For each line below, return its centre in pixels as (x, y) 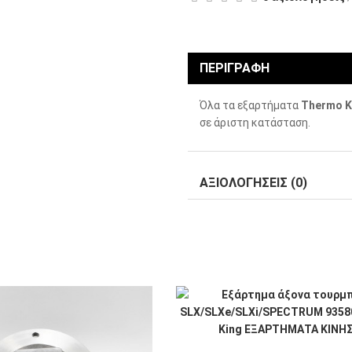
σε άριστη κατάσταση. (255, 123)
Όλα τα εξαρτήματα (250, 105)
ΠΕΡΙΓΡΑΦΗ (235, 68)
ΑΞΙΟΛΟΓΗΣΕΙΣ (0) (253, 183)
